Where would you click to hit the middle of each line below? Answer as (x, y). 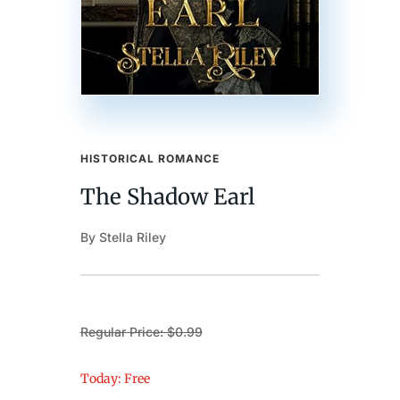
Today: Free (115, 379)
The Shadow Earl (167, 197)
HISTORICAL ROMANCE (150, 159)
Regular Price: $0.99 (141, 332)
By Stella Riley (123, 237)
